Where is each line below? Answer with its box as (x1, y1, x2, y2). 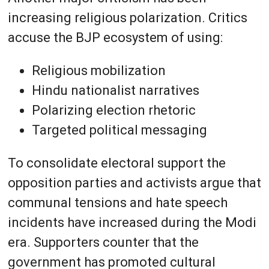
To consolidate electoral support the (7, 155, 226, 171)
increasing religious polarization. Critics (7, 10, 247, 25)
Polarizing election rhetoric (31, 102, 196, 118)
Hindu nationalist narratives (31, 82, 199, 98)
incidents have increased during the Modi (7, 214, 256, 230)
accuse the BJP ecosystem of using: (7, 29, 223, 45)
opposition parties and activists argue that (7, 175, 261, 190)
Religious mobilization (31, 62, 166, 78)
